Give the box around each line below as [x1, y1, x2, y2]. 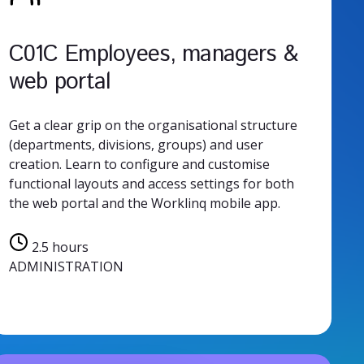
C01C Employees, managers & [8, 37, 297, 71]
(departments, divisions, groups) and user [8, 135, 263, 154]
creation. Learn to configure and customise [8, 154, 270, 173]
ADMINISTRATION [8, 257, 123, 275]
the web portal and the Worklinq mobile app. [8, 193, 280, 212]
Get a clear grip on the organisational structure [8, 115, 297, 134]
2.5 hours [28, 237, 89, 256]
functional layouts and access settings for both [8, 174, 294, 193]
